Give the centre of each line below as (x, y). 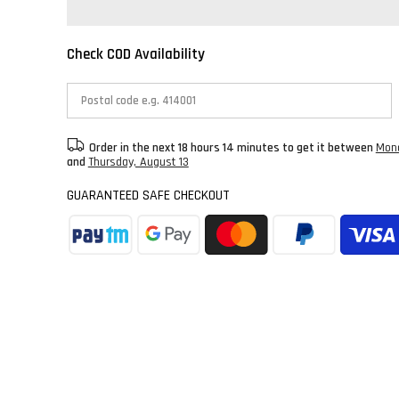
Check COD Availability (135, 54)
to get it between (327, 147)
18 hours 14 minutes (228, 147)
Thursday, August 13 (138, 162)
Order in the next (133, 147)
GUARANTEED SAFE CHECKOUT (148, 195)
